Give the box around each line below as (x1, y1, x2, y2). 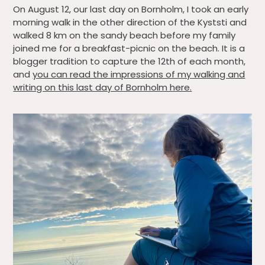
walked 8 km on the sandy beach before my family (13, 29, 236, 42)
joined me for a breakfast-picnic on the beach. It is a (13, 42, 245, 55)
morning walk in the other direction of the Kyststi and (13, 16, 247, 29)
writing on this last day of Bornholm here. (13, 81, 192, 94)
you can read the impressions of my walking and (33, 68, 245, 81)
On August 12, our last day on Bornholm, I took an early (13, 3, 249, 16)
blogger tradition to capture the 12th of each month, (13, 55, 246, 68)
